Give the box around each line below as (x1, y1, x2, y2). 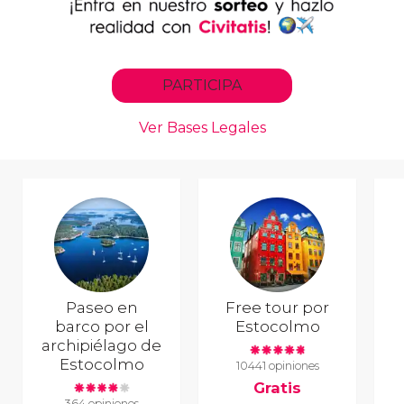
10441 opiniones (235, 358, 319, 372)
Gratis (253, 379, 302, 398)
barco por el (54, 317, 149, 336)
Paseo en (65, 298, 138, 317)
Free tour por (225, 298, 330, 317)
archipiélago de (41, 336, 162, 355)
